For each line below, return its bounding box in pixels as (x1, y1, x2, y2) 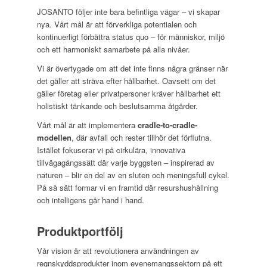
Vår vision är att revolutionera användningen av (37, 245, 200, 257)
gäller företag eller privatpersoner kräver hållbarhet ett (37, 88, 221, 100)
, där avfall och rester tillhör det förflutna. (72, 132, 212, 144)
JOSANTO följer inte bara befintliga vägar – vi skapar (37, 6, 221, 18)
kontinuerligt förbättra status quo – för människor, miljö (37, 31, 225, 43)
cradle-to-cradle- (138, 119, 198, 131)
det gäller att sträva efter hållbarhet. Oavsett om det (37, 75, 216, 87)
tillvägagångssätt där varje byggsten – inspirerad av (37, 157, 215, 169)
